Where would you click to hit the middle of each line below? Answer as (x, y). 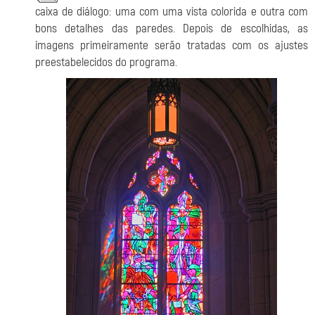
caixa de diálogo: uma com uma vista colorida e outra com (172, 12)
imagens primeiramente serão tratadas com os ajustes (172, 45)
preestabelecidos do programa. (106, 62)
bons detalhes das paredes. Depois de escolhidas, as (172, 28)
